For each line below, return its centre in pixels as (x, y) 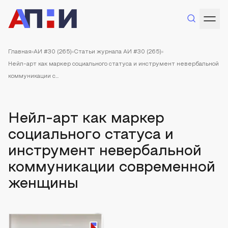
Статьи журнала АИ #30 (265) (118, 52)
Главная (20, 52)
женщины (43, 184)
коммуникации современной (112, 168)
